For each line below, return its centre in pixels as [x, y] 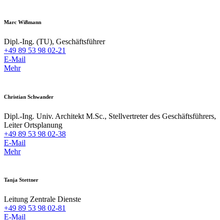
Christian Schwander [29, 96]
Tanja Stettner [21, 180]
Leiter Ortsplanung [33, 125]
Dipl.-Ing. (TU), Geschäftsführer [55, 41]
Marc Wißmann [23, 22]
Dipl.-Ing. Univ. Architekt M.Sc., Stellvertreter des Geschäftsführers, [110, 116]
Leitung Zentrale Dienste [42, 199]
